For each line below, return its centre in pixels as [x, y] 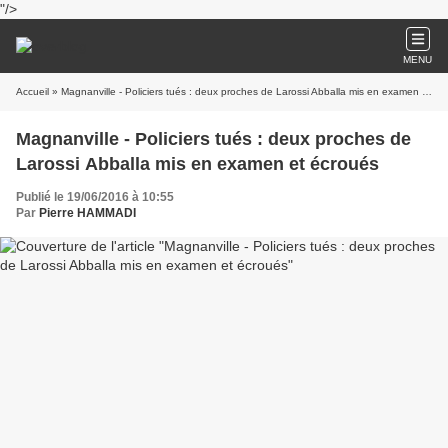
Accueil [32, 91]
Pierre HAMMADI [87, 213]
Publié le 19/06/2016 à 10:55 [95, 197]
